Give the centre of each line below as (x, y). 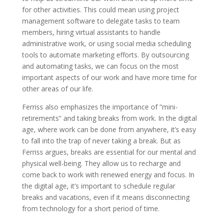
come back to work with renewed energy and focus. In (108, 175)
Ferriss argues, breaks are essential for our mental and (109, 152)
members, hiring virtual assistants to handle (91, 32)
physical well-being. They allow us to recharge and (101, 163)
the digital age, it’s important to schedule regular (98, 186)
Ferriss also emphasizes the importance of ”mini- (100, 107)
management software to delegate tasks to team (101, 21)
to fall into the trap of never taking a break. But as (101, 141)
